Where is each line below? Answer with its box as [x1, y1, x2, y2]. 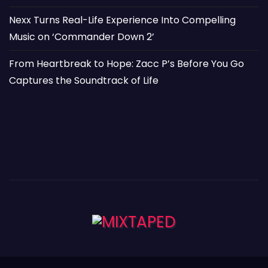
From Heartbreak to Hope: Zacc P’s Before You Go [9, 56, 244, 71]
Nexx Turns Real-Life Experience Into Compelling [9, 13, 236, 27]
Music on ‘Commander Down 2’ [9, 29, 154, 44]
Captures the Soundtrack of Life [9, 73, 159, 87]
